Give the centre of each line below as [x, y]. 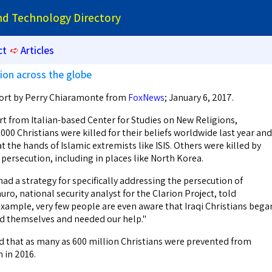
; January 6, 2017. [199, 97]
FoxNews [146, 97]
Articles [37, 50]
